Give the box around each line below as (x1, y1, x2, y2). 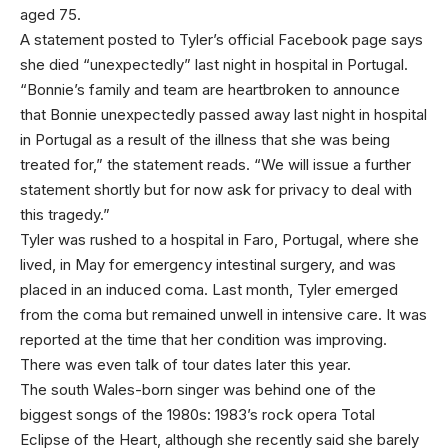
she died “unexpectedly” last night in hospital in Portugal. (20, 55, 408, 74)
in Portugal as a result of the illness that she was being (20, 130, 390, 149)
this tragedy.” (20, 205, 110, 224)
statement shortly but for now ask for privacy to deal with (20, 180, 412, 199)
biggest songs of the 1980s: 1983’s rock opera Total (20, 405, 375, 424)
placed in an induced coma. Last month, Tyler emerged (20, 280, 398, 299)
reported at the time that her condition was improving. (20, 330, 387, 349)
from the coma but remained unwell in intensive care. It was (20, 305, 427, 324)
